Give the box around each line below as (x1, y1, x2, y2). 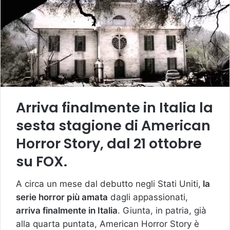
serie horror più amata (16, 192, 108, 203)
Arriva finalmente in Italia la (16, 98, 213, 117)
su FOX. (16, 151, 67, 171)
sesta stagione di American (16, 116, 210, 135)
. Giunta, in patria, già (118, 205, 206, 216)
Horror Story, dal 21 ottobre (16, 133, 202, 153)
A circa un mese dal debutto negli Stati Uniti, (16, 179, 201, 189)
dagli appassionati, (108, 192, 188, 203)
